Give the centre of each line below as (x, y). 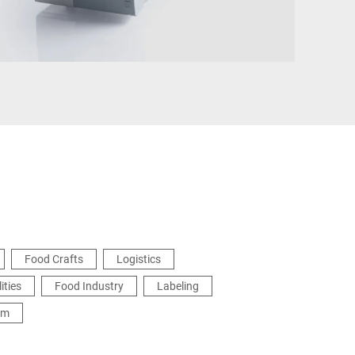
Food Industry (89, 286)
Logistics (139, 259)
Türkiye (179, 27)
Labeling (178, 286)
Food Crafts (54, 259)
